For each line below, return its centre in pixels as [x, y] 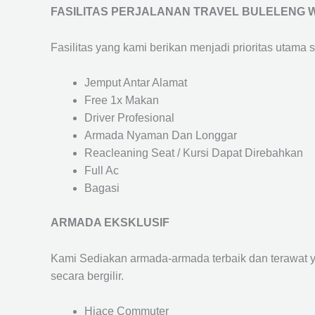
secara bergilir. [87, 276]
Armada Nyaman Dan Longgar [161, 136]
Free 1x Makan [122, 101]
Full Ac [102, 171]
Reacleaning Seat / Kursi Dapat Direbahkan [194, 153]
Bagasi [102, 188]
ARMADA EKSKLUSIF [110, 223]
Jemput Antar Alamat [136, 83]
